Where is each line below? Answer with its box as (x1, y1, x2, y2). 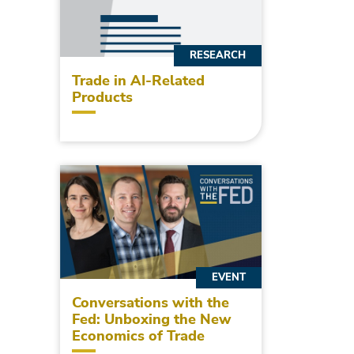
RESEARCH (190, 48, 246, 63)
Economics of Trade (72, 326, 205, 345)
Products (72, 88, 133, 107)
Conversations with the (72, 292, 229, 312)
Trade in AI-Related (72, 71, 205, 91)
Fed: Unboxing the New (72, 309, 232, 329)
